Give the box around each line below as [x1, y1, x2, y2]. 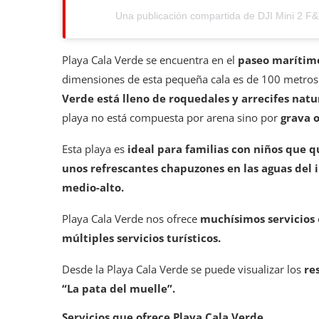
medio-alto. [62, 179, 124, 194]
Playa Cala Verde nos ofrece [62, 211, 200, 226]
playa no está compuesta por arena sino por [62, 110, 281, 125]
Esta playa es [62, 141, 127, 156]
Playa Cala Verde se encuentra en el [62, 52, 238, 67]
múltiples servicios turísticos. [62, 230, 221, 245]
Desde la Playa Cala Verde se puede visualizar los [62, 261, 304, 276]
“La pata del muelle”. [62, 281, 175, 296]
